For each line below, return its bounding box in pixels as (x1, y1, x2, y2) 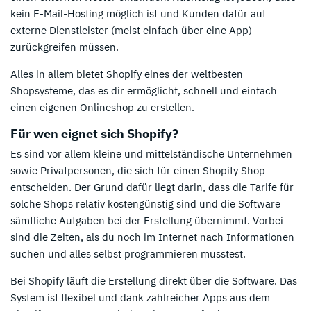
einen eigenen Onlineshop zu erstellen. (10, 100, 194, 114)
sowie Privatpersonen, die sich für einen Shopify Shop (10, 164, 265, 178)
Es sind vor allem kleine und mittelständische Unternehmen (10, 147, 292, 161)
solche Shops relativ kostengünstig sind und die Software (10, 197, 280, 211)
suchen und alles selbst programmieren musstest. (10, 247, 246, 261)
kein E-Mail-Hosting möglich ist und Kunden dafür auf (10, 6, 266, 20)
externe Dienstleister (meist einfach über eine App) (10, 23, 252, 37)
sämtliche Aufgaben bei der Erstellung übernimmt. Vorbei (10, 214, 283, 228)
